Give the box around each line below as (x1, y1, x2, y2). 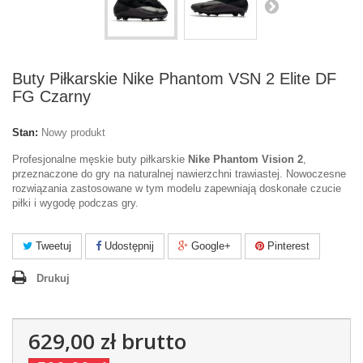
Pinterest (264, 240, 310, 252)
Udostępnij (101, 240, 154, 252)
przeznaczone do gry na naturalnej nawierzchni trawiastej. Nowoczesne (12, 168, 346, 180)
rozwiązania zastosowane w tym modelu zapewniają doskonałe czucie (12, 182, 341, 194)
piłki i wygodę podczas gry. (12, 197, 139, 209)
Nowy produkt (41, 126, 105, 139)
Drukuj (36, 272, 70, 284)
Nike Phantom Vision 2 (188, 153, 303, 165)
